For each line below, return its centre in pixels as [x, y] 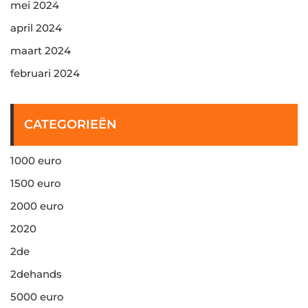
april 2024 [36, 28]
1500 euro [36, 183]
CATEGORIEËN [70, 124]
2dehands [36, 274]
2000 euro [37, 206]
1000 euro [36, 161]
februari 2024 [45, 73]
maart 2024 [41, 51]
